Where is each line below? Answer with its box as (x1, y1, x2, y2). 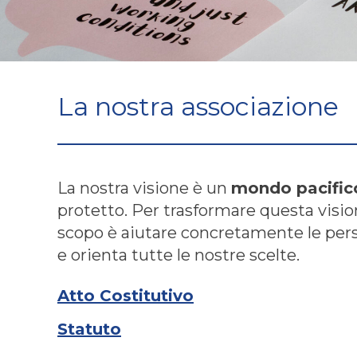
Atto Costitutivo (57, 285, 194, 305)
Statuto (57, 319, 121, 339)
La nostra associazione (57, 90, 339, 122)
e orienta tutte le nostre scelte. (57, 245, 300, 265)
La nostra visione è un (57, 178, 231, 198)
